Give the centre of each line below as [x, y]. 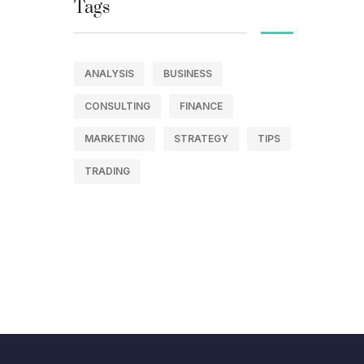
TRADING [107, 171]
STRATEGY [201, 139]
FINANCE [201, 106]
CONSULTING [117, 106]
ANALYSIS [109, 74]
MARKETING [115, 139]
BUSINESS [188, 74]
